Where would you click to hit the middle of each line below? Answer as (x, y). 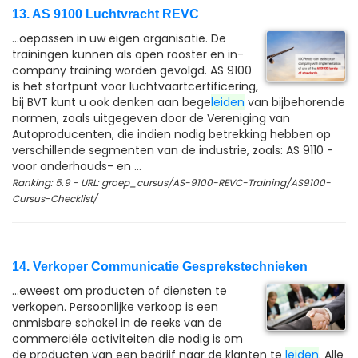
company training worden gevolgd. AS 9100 (132, 70)
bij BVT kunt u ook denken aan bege (111, 102)
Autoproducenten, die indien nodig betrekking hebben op (171, 134)
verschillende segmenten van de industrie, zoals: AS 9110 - (173, 150)
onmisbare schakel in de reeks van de (117, 323)
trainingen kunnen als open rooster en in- (128, 54)
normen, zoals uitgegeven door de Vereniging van (151, 118)
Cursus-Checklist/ (55, 199)
